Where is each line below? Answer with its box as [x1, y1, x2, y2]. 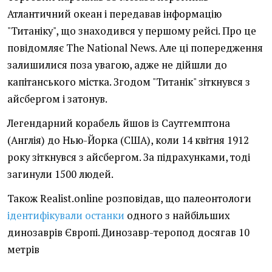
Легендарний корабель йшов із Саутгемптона [7, 117, 230, 131]
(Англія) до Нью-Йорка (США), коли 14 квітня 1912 [7, 134, 249, 148]
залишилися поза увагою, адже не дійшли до [7, 58, 227, 72]
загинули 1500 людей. [7, 168, 114, 182]
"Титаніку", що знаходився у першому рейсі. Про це [7, 24, 256, 38]
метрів [7, 243, 39, 257]
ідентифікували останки [7, 209, 124, 223]
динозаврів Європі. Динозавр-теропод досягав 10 [7, 226, 250, 240]
